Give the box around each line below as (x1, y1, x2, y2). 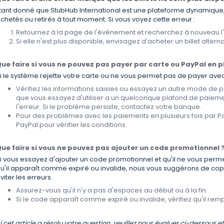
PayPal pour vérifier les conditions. (16, 120, 127, 130)
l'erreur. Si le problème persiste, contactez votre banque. (16, 102, 202, 112)
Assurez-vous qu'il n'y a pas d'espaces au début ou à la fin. (16, 185, 208, 195)
